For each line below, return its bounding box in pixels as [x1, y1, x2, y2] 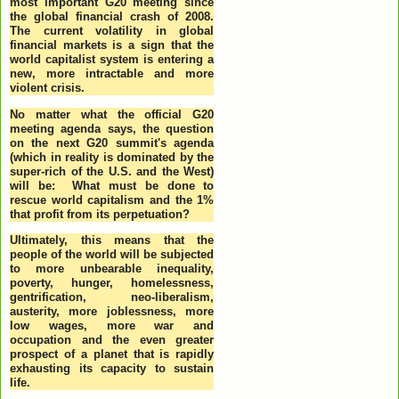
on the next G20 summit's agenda [10, 135, 215, 150]
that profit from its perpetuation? [10, 207, 190, 221]
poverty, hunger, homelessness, [10, 275, 215, 289]
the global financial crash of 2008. [10, 10, 215, 24]
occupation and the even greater [10, 332, 215, 346]
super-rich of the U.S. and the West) [10, 164, 215, 178]
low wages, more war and [10, 318, 215, 332]
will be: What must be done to [10, 178, 215, 192]
